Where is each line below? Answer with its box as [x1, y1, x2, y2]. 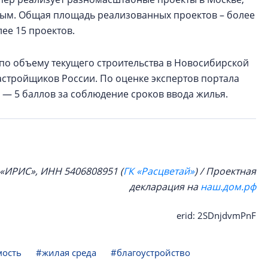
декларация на [129, 180, 200, 193]
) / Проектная [194, 165, 256, 178]
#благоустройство [111, 246, 190, 258]
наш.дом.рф [200, 180, 256, 193]
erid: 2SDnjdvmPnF [176, 209, 256, 221]
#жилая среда [36, 246, 96, 258]
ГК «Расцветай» [123, 165, 194, 178]
